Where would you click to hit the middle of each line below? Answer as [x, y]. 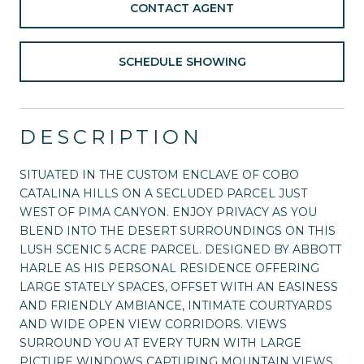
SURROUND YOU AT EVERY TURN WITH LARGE [160, 342]
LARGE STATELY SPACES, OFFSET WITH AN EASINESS [179, 286]
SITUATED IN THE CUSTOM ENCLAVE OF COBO [159, 174]
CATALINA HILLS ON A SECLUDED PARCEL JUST [163, 193]
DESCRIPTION [111, 136]
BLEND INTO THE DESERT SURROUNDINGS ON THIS [178, 230]
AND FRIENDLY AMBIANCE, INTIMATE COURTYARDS [176, 305]
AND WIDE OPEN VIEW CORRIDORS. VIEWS [153, 324]
